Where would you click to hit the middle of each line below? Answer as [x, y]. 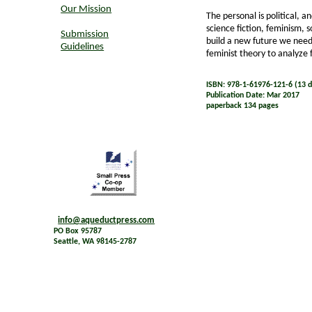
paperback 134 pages [243, 106]
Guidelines [83, 47]
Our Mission [86, 9]
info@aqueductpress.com [107, 221]
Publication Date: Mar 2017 [253, 95]
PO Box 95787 [78, 232]
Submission [85, 34]
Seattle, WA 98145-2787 [95, 242]
